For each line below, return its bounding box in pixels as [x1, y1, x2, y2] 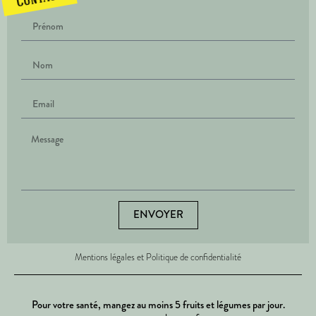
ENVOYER [133, 207, 183, 223]
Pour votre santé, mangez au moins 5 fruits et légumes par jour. [31, 296, 285, 312]
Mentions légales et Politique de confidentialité [75, 250, 241, 264]
